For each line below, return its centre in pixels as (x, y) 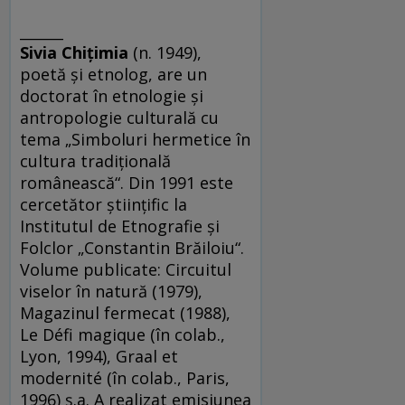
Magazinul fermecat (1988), (125, 313)
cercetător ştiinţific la (104, 205)
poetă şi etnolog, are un (113, 75)
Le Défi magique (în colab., (122, 335)
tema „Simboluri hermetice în (135, 140)
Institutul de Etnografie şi (120, 226)
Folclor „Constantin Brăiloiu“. (132, 248)
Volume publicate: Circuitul (126, 270)
